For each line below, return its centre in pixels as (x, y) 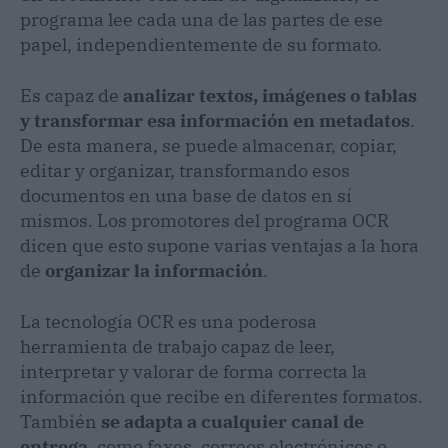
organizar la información (154, 270)
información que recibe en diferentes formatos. (221, 396)
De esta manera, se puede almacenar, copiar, (208, 145)
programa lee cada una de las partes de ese (201, 19)
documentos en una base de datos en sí (186, 195)
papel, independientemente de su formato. (201, 44)
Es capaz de (71, 95)
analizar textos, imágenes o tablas (270, 95)
